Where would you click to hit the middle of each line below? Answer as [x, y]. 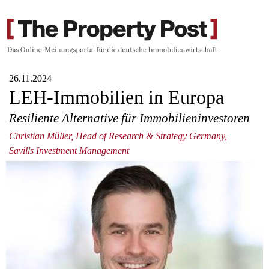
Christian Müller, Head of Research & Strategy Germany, [118, 136]
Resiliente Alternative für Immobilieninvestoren [129, 118]
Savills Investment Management [69, 151]
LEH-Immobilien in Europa [116, 98]
